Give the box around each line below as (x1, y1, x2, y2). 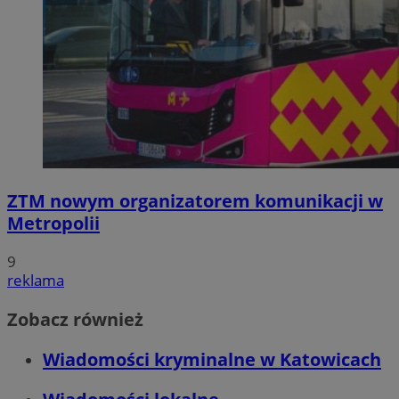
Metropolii (7, 211, 100, 236)
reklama (7, 270, 64, 291)
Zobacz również (7, 306, 143, 331)
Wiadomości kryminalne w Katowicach (43, 346, 381, 371)
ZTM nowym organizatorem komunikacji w (7, 189, 383, 214)
